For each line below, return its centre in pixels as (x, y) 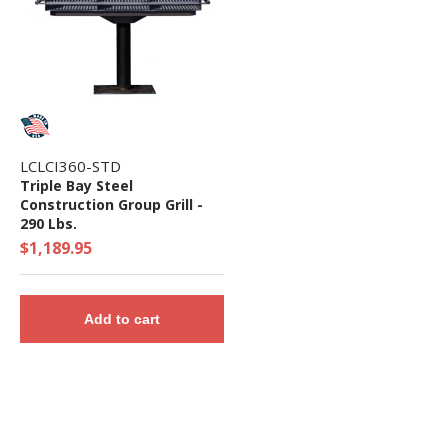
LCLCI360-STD (70, 165)
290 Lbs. (48, 223)
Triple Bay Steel (76, 185)
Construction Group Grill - (111, 204)
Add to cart (121, 318)
